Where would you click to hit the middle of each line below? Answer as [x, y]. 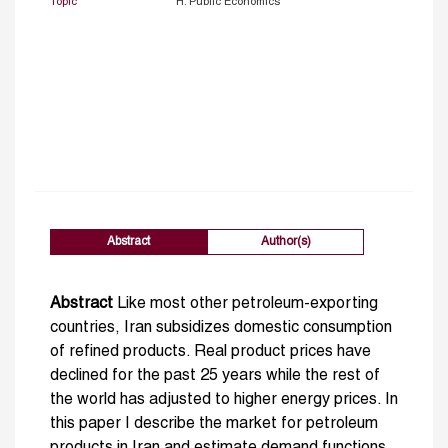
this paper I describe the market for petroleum [214, 423]
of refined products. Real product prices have [210, 351]
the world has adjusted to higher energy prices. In [224, 399]
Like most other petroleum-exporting [245, 303]
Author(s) [285, 241]
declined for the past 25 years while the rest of [215, 375]
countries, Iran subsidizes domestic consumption [221, 327]
